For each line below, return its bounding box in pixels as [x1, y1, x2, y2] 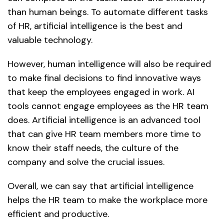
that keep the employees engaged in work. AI [7, 86, 194, 98]
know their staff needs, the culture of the [7, 142, 178, 154]
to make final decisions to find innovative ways [7, 72, 201, 84]
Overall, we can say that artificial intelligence [7, 180, 193, 192]
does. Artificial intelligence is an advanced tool [7, 114, 200, 126]
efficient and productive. [7, 208, 109, 220]
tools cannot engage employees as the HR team [7, 100, 208, 112]
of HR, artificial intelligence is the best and [7, 20, 182, 32]
